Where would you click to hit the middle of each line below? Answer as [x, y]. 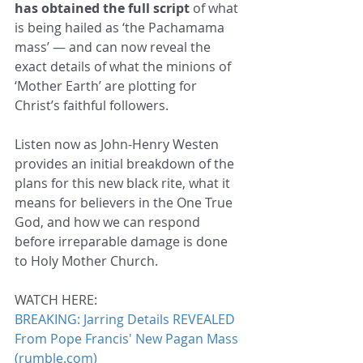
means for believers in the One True [125, 202]
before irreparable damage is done [123, 241]
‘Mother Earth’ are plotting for [107, 85]
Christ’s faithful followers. [92, 105]
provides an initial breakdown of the [126, 163]
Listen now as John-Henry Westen [118, 144]
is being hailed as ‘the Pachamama [121, 27]
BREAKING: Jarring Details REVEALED [126, 319]
